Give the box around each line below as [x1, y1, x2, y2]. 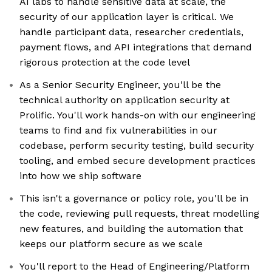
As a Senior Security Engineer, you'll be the [19, 79, 221, 91]
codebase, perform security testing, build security [19, 140, 254, 152]
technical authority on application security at [19, 94, 229, 106]
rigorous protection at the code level [19, 56, 190, 69]
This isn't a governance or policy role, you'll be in [19, 192, 248, 205]
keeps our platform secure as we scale [19, 238, 203, 250]
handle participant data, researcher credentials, [19, 26, 243, 38]
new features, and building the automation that [19, 223, 243, 235]
